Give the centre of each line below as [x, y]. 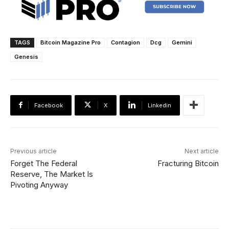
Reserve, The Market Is [52, 174]
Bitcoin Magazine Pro [71, 42]
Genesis [26, 56]
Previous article [33, 151]
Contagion [125, 42]
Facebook [49, 105]
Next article [201, 151]
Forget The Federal [44, 163]
